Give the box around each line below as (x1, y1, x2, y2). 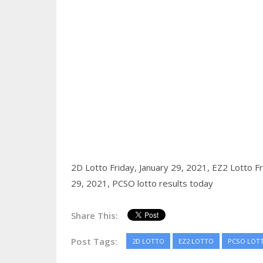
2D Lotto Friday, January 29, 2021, (70, 161, 212, 174)
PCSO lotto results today (112, 177, 213, 190)
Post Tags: (70, 235, 117, 248)
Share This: (70, 210, 118, 222)
